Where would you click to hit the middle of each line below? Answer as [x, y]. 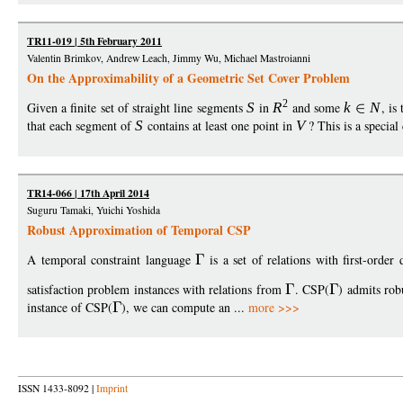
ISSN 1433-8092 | [57, 389]
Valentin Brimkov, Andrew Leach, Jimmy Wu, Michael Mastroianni [169, 58]
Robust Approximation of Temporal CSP [139, 230]
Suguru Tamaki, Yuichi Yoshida [94, 210]
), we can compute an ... [185, 308]
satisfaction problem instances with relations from [157, 290]
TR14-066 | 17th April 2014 [88, 193]
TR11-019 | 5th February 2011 [94, 41]
